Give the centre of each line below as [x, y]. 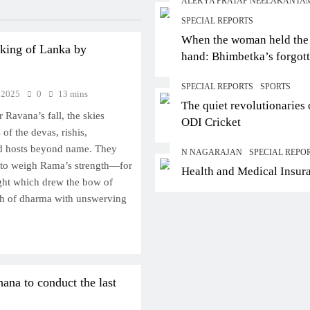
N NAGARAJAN [212, 153]
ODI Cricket [211, 122]
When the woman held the [245, 40]
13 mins [73, 94]
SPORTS [275, 87]
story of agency [219, 73]
